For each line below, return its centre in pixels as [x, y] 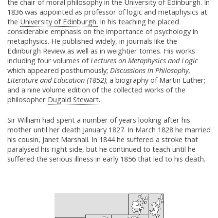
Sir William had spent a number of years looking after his [99, 120]
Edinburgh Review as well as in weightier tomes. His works [101, 51]
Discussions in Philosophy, [150, 70]
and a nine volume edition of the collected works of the [96, 90]
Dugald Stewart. [74, 100]
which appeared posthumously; [59, 70]
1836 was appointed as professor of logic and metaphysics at [107, 12]
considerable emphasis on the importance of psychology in [103, 31]
